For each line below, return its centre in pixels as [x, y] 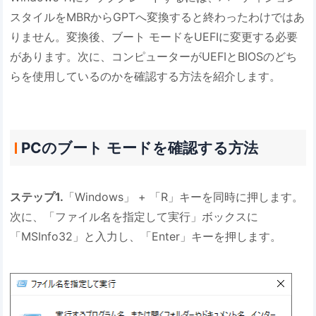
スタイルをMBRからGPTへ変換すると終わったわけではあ [158, 17]
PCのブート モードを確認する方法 [139, 147]
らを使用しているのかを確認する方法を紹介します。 [146, 77]
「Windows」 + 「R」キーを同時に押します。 [184, 197]
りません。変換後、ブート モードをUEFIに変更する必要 [154, 37]
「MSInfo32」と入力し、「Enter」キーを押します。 [146, 237]
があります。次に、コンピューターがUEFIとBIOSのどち [154, 57]
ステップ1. [37, 197]
